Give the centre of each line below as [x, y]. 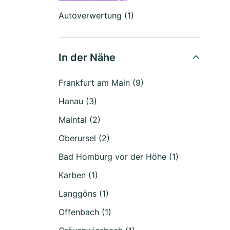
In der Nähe [87, 57]
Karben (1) [78, 175]
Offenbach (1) [85, 212]
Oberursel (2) [84, 138]
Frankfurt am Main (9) [101, 83]
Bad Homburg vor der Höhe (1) [119, 157]
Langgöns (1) [84, 194]
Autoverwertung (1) [96, 15]
